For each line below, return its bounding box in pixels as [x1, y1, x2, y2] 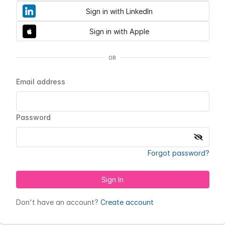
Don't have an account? [16, 198, 100, 206]
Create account [100, 198, 154, 206]
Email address [16, 77, 65, 86]
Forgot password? [147, 149, 209, 157]
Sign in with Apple [89, 27, 149, 36]
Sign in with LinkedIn [85, 7, 153, 16]
